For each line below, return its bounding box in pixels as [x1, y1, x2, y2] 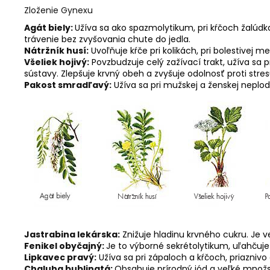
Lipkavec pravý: [24, 251, 96, 263]
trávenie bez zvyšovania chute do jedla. [24, 33, 190, 45]
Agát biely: [24, 22, 75, 34]
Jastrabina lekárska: [24, 228, 120, 240]
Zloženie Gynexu [24, 4, 93, 16]
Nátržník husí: [24, 45, 89, 57]
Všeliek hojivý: [24, 56, 89, 68]
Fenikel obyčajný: [24, 240, 106, 252]
